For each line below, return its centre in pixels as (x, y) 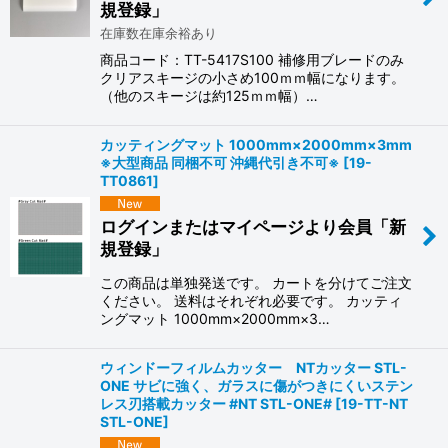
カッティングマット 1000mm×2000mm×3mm (256, 145)
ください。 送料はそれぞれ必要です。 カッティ (251, 300)
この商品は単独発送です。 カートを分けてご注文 (256, 282)
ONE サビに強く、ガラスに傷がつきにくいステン (256, 385)
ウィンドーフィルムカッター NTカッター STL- (253, 367)
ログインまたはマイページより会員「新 (253, 226)
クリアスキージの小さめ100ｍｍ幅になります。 (252, 78)
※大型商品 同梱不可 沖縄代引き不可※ (220, 163)
